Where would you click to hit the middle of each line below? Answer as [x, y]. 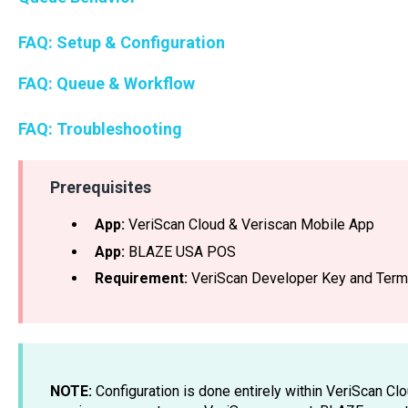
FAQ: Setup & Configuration [121, 42]
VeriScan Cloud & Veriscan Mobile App [249, 225]
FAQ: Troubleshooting [100, 128]
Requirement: [141, 278]
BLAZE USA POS [180, 251]
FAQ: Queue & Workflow [106, 83]
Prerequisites [100, 188]
